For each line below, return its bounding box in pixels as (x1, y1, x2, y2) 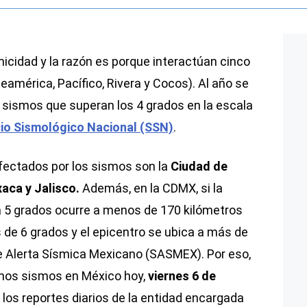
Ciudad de (168, 158, 228, 173)
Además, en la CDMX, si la (79, 180, 223, 195)
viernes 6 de (148, 268, 216, 283)
